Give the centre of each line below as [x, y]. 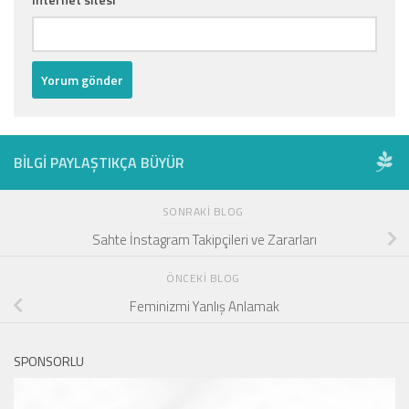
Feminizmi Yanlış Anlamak [204, 306]
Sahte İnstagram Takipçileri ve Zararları [204, 239]
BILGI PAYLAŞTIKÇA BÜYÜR [99, 162]
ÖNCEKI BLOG [204, 278]
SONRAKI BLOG [204, 211]
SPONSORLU [49, 361]
